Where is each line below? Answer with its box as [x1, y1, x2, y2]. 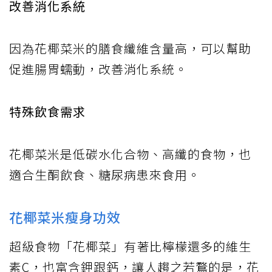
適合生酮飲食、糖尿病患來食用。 [9, 166, 200, 184]
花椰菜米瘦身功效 [9, 207, 121, 227]
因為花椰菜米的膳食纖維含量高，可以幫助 [9, 39, 251, 58]
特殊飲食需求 [9, 103, 86, 121]
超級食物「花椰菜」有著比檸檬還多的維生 [9, 237, 251, 256]
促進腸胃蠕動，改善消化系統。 [9, 60, 188, 78]
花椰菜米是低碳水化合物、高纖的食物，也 [9, 145, 251, 163]
